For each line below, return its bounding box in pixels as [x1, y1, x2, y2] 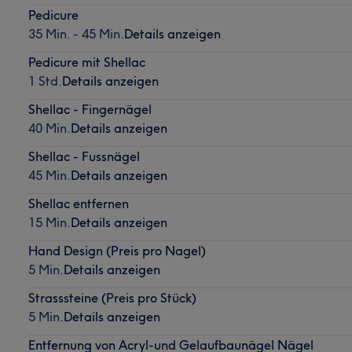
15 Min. [27, 214, 71, 230]
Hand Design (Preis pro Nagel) [27, 242, 206, 258]
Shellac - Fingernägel [27, 101, 152, 117]
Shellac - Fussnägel [27, 148, 140, 164]
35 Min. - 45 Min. [27, 25, 124, 42]
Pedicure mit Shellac [27, 53, 145, 70]
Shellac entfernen [27, 195, 129, 211]
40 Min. [27, 119, 71, 136]
